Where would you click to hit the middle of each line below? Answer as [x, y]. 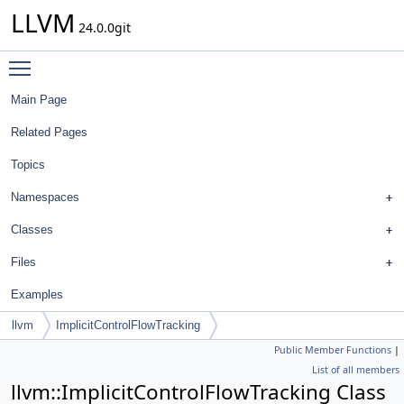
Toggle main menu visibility [123, 60]
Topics [28, 165]
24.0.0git [103, 28]
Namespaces [45, 197]
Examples [37, 294]
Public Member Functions [333, 350]
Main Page [39, 100]
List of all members [356, 370]
